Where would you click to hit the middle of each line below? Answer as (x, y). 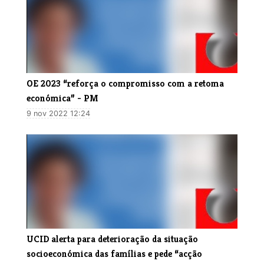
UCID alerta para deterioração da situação (112, 239)
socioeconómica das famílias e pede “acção (114, 253)
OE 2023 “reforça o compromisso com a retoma (125, 83)
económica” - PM (62, 98)
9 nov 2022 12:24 (58, 113)
